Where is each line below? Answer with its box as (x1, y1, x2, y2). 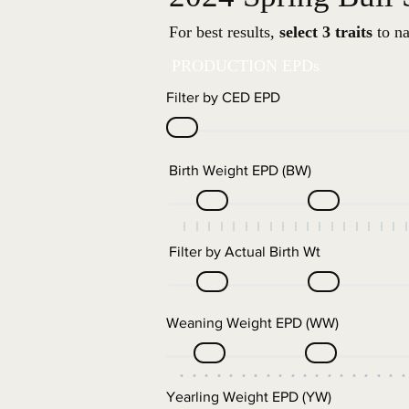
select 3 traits (279, 23, 372, 41)
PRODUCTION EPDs (172, 57, 320, 75)
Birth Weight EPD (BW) (169, 163, 311, 178)
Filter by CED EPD (166, 89, 280, 105)
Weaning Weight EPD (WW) (166, 315, 339, 330)
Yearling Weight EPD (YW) (166, 389, 331, 404)
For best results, (169, 23, 279, 41)
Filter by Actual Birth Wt (169, 244, 320, 259)
